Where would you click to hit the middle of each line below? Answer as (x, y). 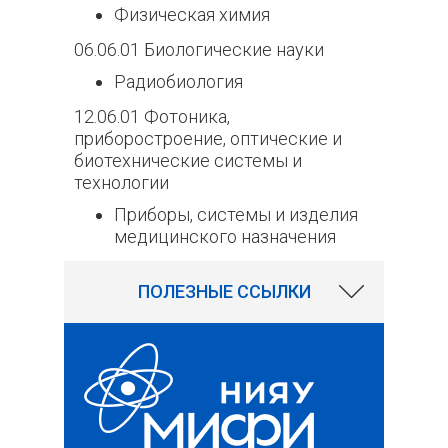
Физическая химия (192, 14)
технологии (121, 182)
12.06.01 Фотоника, (152, 116)
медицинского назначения (225, 236)
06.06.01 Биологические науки (199, 49)
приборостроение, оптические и (208, 138)
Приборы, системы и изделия (236, 214)
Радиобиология (178, 81)
